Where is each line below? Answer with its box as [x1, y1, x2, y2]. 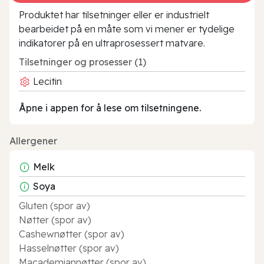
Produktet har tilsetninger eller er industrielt [19, 8, 209, 21]
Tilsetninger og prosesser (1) [19, 55, 146, 68]
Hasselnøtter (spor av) [19, 242, 119, 254]
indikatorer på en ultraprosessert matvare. [19, 37, 205, 49]
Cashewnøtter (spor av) [19, 227, 124, 240]
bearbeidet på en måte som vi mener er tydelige [19, 22, 235, 35]
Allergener [9, 134, 57, 147]
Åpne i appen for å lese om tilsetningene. [19, 101, 201, 114]
